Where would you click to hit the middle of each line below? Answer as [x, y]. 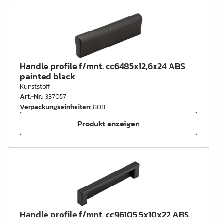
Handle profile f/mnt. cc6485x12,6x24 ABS [102, 66]
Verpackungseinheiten [55, 107]
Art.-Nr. [31, 97]
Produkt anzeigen [108, 123]
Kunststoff [35, 86]
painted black [47, 76]
